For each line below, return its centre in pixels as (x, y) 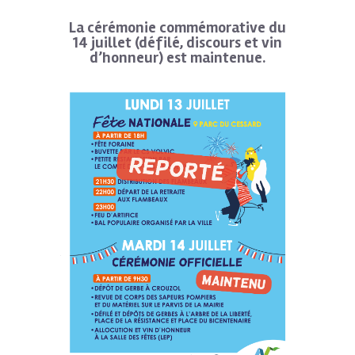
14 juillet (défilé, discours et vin (177, 42)
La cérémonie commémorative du (177, 27)
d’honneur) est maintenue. (177, 57)
